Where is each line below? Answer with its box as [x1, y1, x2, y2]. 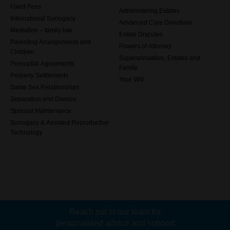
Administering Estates [119, 8, 180, 14]
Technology [10, 129, 43, 136]
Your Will [119, 76, 144, 83]
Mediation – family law [10, 27, 72, 33]
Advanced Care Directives [119, 20, 192, 26]
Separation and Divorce [10, 96, 76, 102]
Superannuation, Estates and [119, 55, 200, 61]
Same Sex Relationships [10, 84, 79, 90]
